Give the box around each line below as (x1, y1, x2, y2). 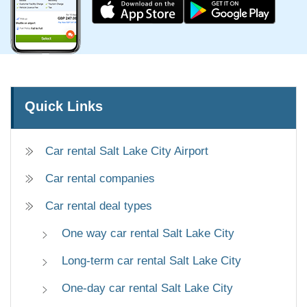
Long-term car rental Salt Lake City (62, 254, 241, 267)
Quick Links (25, 98, 103, 114)
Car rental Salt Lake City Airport (45, 144, 208, 158)
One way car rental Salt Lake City (62, 226, 234, 240)
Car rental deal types (45, 199, 152, 212)
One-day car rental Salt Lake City (62, 281, 233, 295)
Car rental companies (45, 171, 155, 185)
